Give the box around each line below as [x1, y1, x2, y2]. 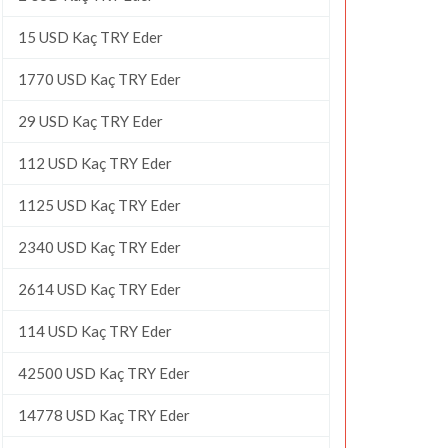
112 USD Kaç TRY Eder [18, 153, 172, 172]
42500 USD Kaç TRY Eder [18, 363, 190, 382]
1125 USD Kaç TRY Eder [18, 195, 181, 214]
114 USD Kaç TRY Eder [18, 321, 172, 340]
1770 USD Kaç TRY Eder [18, 69, 181, 88]
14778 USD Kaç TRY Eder [18, 405, 190, 424]
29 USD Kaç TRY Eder [18, 111, 163, 130]
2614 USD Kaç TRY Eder [18, 279, 181, 298]
